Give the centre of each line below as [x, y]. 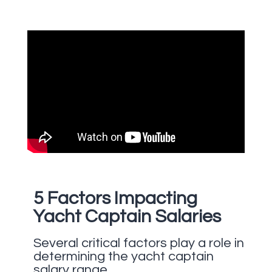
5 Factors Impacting [115, 198]
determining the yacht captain [123, 256]
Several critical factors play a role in [138, 243]
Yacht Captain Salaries [127, 216]
